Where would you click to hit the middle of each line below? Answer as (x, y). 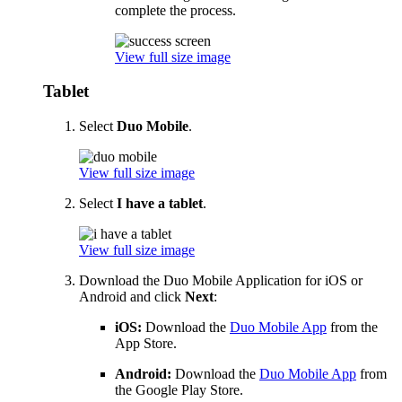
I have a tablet (160, 203)
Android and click (132, 297)
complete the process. (175, 10)
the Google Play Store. (179, 390)
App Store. (146, 343)
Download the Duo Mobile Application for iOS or (221, 280)
